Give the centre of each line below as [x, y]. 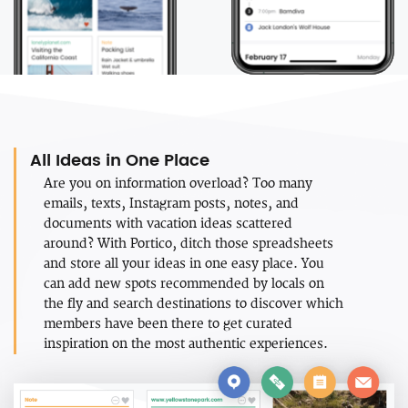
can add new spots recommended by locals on [184, 284]
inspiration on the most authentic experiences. [186, 344]
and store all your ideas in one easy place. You [184, 264]
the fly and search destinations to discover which [194, 304]
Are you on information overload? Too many [178, 184]
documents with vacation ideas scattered [168, 224]
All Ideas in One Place [120, 161]
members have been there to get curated [168, 324]
